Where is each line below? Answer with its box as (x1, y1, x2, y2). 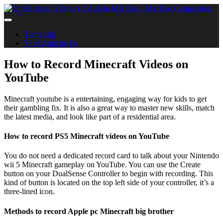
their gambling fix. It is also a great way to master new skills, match (4, 103, 215, 112)
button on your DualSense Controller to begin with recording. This (4, 169, 213, 178)
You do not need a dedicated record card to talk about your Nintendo (4, 151, 219, 160)
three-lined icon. (4, 187, 55, 196)
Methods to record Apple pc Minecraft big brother (4, 207, 174, 216)
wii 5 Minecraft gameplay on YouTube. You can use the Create (4, 160, 201, 169)
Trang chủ (24, 30, 56, 38)
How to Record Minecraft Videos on (4, 57, 188, 71)
